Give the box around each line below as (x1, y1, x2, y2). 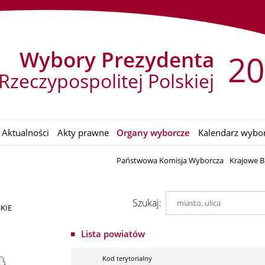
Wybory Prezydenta (19, 45, 214, 73)
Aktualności (2, 127, 50, 139)
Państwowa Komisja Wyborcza (117, 155, 224, 166)
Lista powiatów (80, 227, 145, 240)
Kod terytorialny (102, 253, 152, 263)
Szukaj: (132, 196, 161, 209)
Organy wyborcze (117, 127, 190, 139)
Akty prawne (57, 127, 109, 139)
